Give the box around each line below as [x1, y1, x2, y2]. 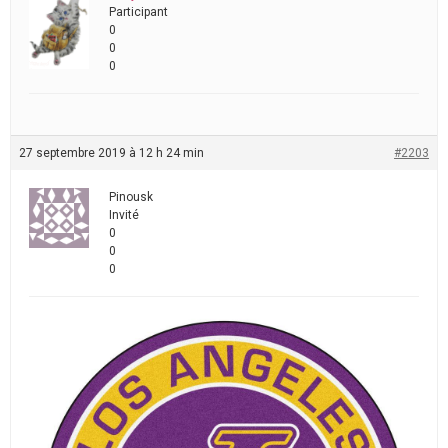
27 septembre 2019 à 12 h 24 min [19, 146, 204, 161]
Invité [109, 208, 139, 223]
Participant [109, 5, 168, 20]
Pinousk [109, 190, 153, 205]
